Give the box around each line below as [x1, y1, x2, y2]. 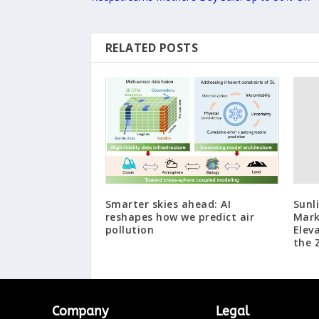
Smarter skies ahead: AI [105, 197, 231, 211]
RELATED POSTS [105, 39, 199, 56]
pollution [105, 222, 155, 236]
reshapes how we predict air [105, 209, 255, 224]
